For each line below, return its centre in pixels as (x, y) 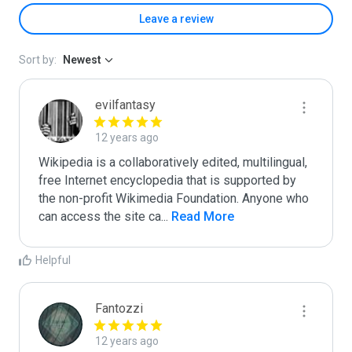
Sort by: (38, 60)
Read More (201, 216)
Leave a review (176, 19)
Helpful (53, 260)
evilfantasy (125, 105)
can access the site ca (100, 216)
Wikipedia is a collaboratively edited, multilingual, (173, 162)
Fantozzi (119, 308)
